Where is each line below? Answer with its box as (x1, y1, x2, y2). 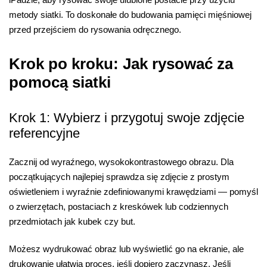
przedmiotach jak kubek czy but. (9, 216, 135, 227)
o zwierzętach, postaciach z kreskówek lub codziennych (9, 201, 228, 212)
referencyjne (9, 125, 80, 141)
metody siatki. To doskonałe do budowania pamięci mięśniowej (9, 9, 252, 20)
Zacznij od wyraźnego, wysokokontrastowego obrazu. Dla (9, 157, 234, 167)
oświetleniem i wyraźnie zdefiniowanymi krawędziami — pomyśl (9, 187, 258, 197)
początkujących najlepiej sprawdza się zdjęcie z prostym (9, 172, 229, 182)
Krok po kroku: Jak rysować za (9, 55, 233, 73)
